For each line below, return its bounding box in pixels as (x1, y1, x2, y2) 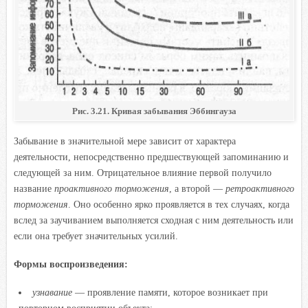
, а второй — (169, 182, 225, 194)
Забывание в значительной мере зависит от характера (14, 135, 236, 146)
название (14, 182, 54, 194)
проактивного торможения (54, 182, 169, 194)
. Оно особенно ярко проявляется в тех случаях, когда (68, 198, 289, 210)
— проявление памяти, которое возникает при (71, 286, 268, 298)
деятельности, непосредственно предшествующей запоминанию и (14, 151, 289, 162)
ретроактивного (225, 182, 294, 194)
